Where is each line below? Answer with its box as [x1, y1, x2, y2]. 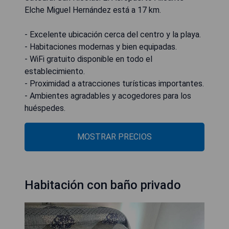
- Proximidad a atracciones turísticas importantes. [25, 79, 204, 88]
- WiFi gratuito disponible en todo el [25, 54, 152, 64]
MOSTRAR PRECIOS [77, 132, 152, 142]
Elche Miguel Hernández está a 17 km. [25, 5, 161, 15]
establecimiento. [25, 66, 85, 76]
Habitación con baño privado [25, 178, 181, 192]
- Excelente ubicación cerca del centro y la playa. [25, 30, 201, 39]
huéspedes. [25, 103, 65, 113]
